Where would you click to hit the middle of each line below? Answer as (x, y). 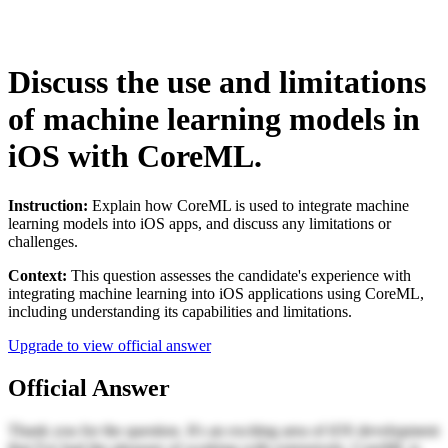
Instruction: (48, 205)
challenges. (43, 241)
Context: (37, 275)
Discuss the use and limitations (217, 82)
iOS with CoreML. (135, 156)
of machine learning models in (214, 119)
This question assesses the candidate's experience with (239, 275)
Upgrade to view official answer (109, 345)
